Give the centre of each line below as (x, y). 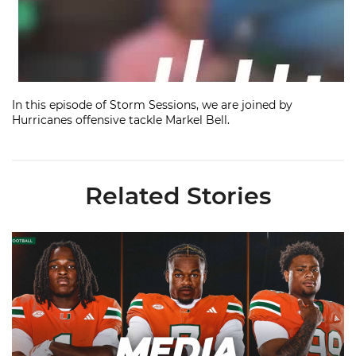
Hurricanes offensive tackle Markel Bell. (121, 120)
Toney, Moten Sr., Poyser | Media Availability (133, 238)
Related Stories (178, 196)
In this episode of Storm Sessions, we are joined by (152, 105)
